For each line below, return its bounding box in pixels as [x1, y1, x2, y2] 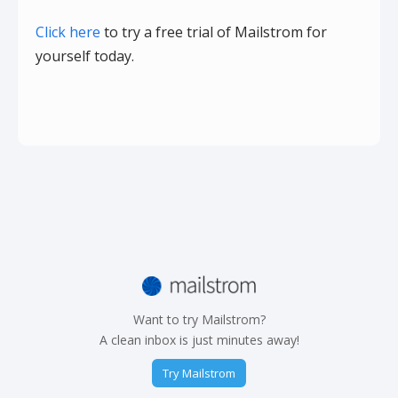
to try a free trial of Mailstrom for [100, 22, 327, 43]
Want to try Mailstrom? [132, 310, 266, 328]
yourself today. [36, 46, 134, 67]
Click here [36, 22, 100, 43]
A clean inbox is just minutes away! [99, 330, 299, 348]
